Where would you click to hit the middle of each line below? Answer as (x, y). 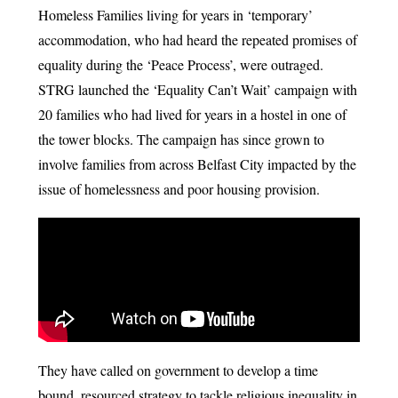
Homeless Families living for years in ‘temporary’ (175, 15)
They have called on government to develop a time (178, 370)
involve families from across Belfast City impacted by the (197, 164)
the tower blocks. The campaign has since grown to (181, 139)
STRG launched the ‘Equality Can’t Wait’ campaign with (197, 89)
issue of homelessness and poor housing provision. (179, 189)
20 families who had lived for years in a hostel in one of (192, 114)
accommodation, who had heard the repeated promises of (197, 40)
